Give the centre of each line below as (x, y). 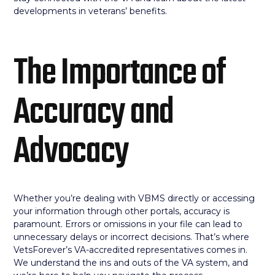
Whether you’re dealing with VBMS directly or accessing (134, 198)
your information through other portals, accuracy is (122, 211)
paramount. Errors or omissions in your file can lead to (128, 224)
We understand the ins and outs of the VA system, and (131, 263)
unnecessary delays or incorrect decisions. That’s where (132, 237)
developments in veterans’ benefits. (91, 11)
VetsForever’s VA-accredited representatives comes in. (131, 250)
